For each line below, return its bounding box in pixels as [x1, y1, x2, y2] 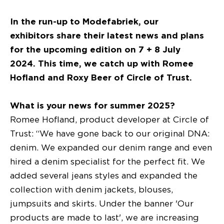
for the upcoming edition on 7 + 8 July [10, 44, 180, 54]
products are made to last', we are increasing [10, 212, 199, 222]
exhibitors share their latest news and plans [10, 30, 204, 40]
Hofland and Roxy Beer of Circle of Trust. [10, 72, 194, 82]
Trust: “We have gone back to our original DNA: [10, 128, 209, 138]
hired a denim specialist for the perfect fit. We [10, 156, 205, 166]
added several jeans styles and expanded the [10, 170, 197, 180]
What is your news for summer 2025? [10, 100, 177, 110]
